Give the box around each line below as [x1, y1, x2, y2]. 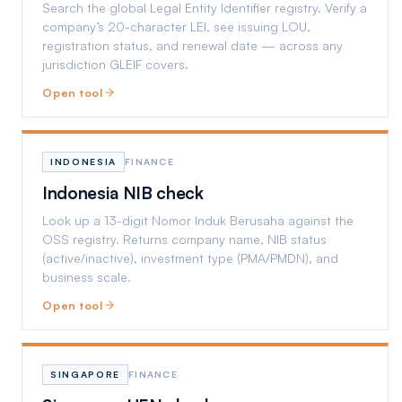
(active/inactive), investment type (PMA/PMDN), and [42, 250, 338, 266]
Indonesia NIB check [42, 182, 204, 204]
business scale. [42, 269, 131, 284]
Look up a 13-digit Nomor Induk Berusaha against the [42, 213, 354, 228]
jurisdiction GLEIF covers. [42, 57, 188, 72]
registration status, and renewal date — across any [42, 38, 343, 53]
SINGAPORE [50, 368, 121, 380]
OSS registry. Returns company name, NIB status [42, 232, 327, 247]
